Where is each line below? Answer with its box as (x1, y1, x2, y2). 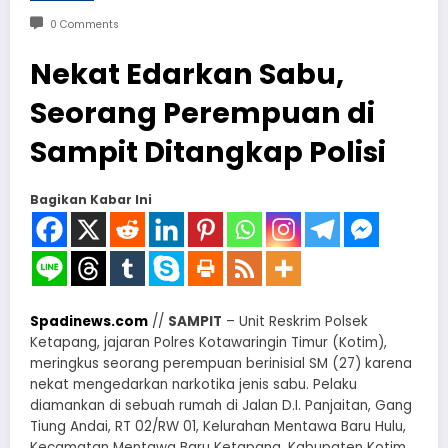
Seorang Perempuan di (30, 93, 375, 134)
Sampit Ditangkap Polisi (30, 132, 386, 173)
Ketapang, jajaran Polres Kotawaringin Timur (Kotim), (30, 332, 387, 352)
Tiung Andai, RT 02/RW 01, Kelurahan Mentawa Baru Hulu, (30, 416, 406, 436)
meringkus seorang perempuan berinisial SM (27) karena (30, 353, 412, 373)
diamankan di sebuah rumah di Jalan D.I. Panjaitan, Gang (30, 395, 412, 415)
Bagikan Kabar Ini (30, 191, 152, 209)
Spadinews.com (30, 311, 148, 331)
